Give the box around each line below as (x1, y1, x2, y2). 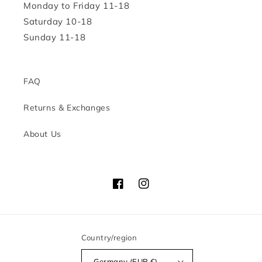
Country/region (81, 233, 137, 243)
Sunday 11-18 (23, 32, 86, 43)
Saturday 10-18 (23, 16, 92, 27)
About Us (23, 129, 61, 140)
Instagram (138, 184, 180, 195)
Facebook (112, 184, 151, 195)
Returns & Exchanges (23, 102, 111, 113)
